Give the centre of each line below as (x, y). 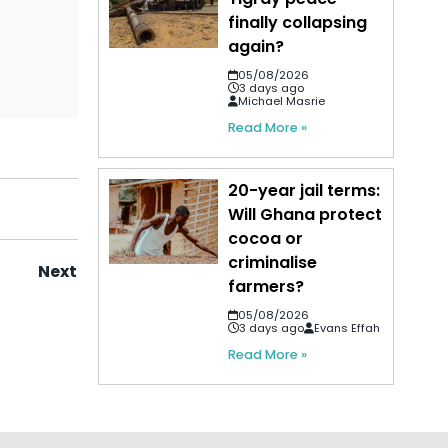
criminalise (273, 262)
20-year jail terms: (304, 190)
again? (256, 46)
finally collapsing (298, 22)
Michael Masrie (282, 100)
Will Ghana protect (305, 214)
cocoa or (266, 238)
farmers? (266, 286)
